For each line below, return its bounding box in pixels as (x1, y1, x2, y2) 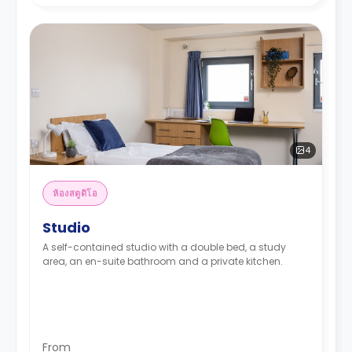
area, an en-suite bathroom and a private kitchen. (42, 254, 283, 268)
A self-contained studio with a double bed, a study (42, 240, 286, 254)
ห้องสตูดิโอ (53, 186, 98, 200)
